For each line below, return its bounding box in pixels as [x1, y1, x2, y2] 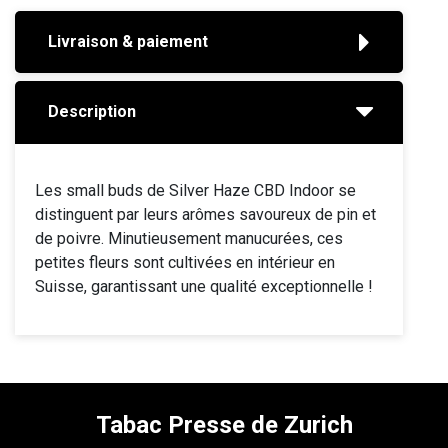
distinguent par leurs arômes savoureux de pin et [35, 205, 376, 224]
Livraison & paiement [48, 32, 208, 51]
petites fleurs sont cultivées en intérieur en [35, 253, 335, 272]
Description [48, 102, 136, 121]
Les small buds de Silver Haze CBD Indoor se [35, 181, 356, 200]
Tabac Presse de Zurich [95, 411, 353, 439]
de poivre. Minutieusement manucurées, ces [35, 229, 343, 248]
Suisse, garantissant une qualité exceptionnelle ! [35, 277, 373, 296]
